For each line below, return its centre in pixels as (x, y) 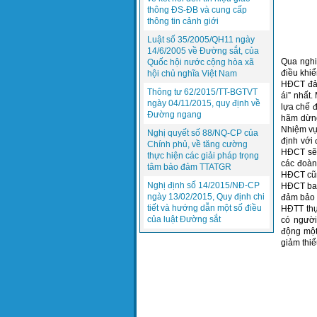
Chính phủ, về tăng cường (197, 145)
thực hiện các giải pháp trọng (203, 156)
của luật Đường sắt (184, 220)
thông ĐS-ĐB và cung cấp (197, 10)
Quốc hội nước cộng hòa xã (201, 63)
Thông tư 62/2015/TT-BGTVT (202, 92)
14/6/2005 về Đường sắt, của (203, 51)
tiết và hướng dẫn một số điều (204, 208)
